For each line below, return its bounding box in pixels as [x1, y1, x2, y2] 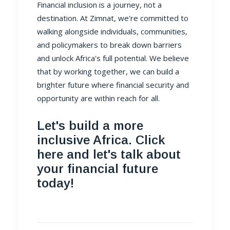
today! [37, 176, 74, 190]
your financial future [37, 162, 158, 176]
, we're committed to [114, 13, 188, 23]
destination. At [37, 13, 90, 23]
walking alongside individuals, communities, [37, 26, 187, 36]
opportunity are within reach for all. [37, 93, 160, 103]
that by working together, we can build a [37, 66, 179, 76]
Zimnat [90, 13, 114, 23]
